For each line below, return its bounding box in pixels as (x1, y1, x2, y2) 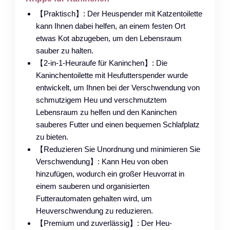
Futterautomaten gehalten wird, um (36, 194, 152, 203)
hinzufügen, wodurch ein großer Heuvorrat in (36, 169, 184, 178)
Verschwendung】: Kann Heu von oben (36, 157, 168, 166)
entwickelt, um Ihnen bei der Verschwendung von (36, 83, 200, 92)
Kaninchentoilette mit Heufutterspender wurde (36, 70, 188, 80)
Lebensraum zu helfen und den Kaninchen (36, 107, 177, 117)
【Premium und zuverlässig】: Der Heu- (36, 218, 172, 227)
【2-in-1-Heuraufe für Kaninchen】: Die (36, 58, 167, 67)
